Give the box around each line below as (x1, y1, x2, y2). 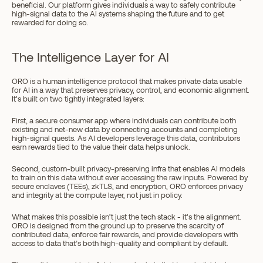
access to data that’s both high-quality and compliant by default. (12, 238, 228, 248)
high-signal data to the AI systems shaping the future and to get (12, 9, 224, 18)
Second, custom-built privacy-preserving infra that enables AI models (12, 164, 245, 173)
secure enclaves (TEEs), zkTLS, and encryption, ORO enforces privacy (12, 181, 243, 191)
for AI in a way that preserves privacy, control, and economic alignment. (12, 85, 249, 95)
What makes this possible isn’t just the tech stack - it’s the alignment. (12, 212, 241, 221)
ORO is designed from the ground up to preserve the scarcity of (12, 221, 224, 230)
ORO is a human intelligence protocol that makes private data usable (12, 76, 242, 86)
